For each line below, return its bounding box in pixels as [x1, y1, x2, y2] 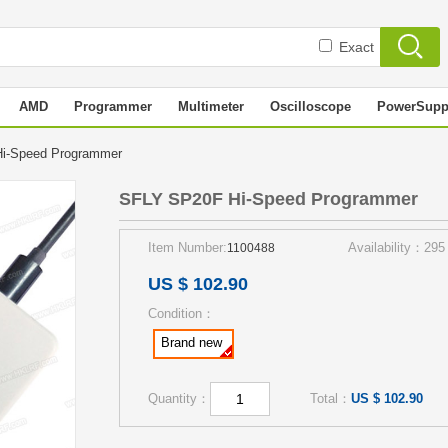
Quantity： [148, 391, 210, 406]
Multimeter [178, 99, 244, 114]
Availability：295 [348, 240, 445, 255]
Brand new [161, 335, 222, 350]
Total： [310, 391, 351, 406]
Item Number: [148, 240, 227, 255]
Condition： [148, 306, 215, 321]
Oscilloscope [270, 99, 351, 114]
